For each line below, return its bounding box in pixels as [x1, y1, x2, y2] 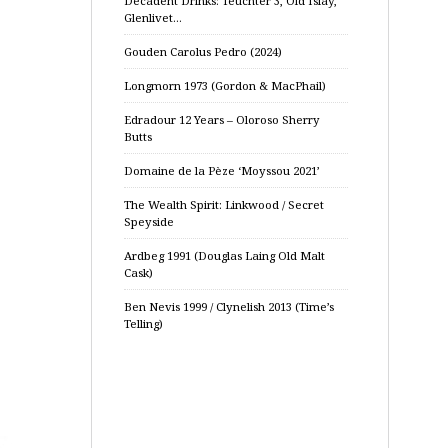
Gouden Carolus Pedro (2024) [124, 44, 282, 59]
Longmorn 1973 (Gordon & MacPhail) [124, 78, 326, 93]
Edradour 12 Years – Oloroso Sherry [124, 112, 320, 127]
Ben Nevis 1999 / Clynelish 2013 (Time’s [124, 299, 334, 314]
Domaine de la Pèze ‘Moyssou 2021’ [124, 163, 320, 178]
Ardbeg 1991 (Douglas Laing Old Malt [124, 248, 325, 263]
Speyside [124, 214, 174, 229]
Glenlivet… [124, 10, 182, 25]
